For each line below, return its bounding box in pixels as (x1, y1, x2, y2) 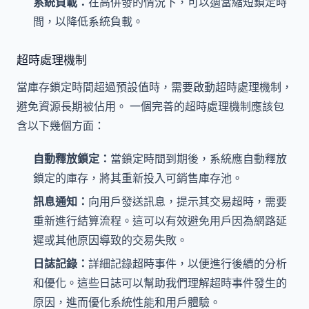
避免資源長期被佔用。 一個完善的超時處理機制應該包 (17, 99, 284, 114)
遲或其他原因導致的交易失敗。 (33, 232, 188, 248)
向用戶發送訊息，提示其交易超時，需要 (88, 194, 287, 210)
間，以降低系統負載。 (33, 14, 143, 30)
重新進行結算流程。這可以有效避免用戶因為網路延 (33, 213, 287, 229)
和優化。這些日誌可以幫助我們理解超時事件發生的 (33, 275, 287, 291)
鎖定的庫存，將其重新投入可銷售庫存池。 (33, 170, 243, 186)
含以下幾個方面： (17, 118, 105, 134)
